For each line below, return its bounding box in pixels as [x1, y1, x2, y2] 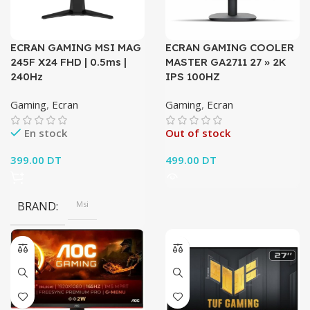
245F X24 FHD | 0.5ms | [10, 55, 127, 69]
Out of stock [165, 126, 230, 140]
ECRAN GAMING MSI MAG [10, 41, 141, 54]
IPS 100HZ [165, 70, 220, 83]
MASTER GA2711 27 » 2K [165, 55, 286, 69]
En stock [24, 126, 67, 140]
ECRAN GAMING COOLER [165, 41, 294, 54]
